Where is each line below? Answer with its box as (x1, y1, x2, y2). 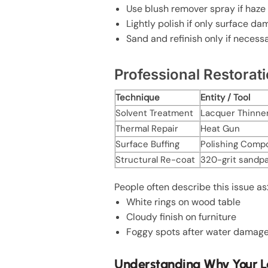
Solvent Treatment (115, 107, 194, 120)
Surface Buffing (115, 138, 180, 151)
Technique (115, 92, 160, 104)
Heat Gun (200, 123, 240, 135)
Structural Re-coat (115, 154, 196, 166)
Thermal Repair (115, 123, 179, 135)
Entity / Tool (200, 92, 251, 104)
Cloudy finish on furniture (126, 210, 237, 223)
